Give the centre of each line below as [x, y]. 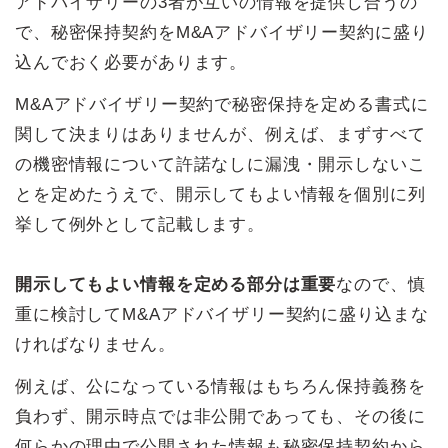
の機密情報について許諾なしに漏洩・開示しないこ [220, 164]
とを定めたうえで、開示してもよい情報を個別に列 [220, 194]
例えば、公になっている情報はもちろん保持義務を [220, 386]
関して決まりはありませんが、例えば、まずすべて [220, 134]
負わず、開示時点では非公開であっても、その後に [220, 416]
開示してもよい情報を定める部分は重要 [176, 284]
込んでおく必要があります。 [131, 62]
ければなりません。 [95, 344]
